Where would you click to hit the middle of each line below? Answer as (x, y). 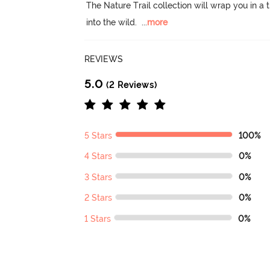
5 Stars (99, 135)
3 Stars (99, 177)
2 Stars (99, 198)
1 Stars (98, 218)
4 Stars (99, 156)
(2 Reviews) (130, 85)
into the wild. (112, 23)
